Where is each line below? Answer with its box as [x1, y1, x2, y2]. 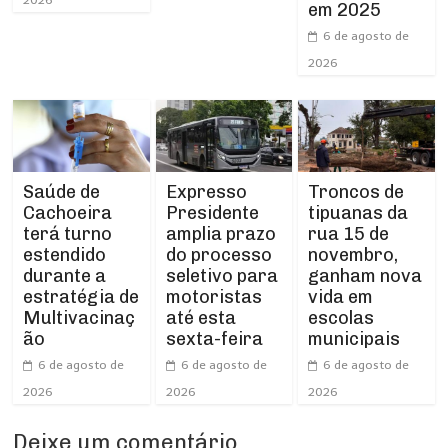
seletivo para [165, 264, 278, 287]
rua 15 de [307, 222, 389, 245]
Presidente [165, 201, 259, 224]
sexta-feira [165, 327, 263, 350]
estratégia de [23, 285, 140, 308]
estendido [23, 243, 107, 266]
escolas [307, 306, 374, 329]
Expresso [165, 180, 247, 203]
